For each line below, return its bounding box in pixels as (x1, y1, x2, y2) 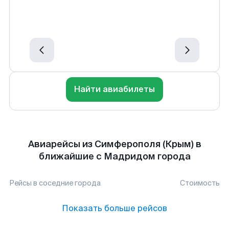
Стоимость (180, 178, 220, 188)
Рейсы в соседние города (9, 178, 101, 188)
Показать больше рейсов (62, 203, 167, 214)
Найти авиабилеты (74, 84, 155, 95)
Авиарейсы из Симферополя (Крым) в (28, 138, 201, 150)
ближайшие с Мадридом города (38, 150, 191, 163)
